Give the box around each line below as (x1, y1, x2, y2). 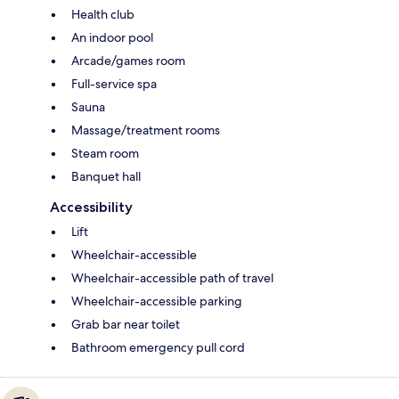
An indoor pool (71, 28, 153, 45)
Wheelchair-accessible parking (71, 292, 242, 309)
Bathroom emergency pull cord (71, 338, 245, 355)
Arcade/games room (71, 52, 185, 69)
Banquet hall (71, 167, 141, 184)
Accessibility (50, 198, 133, 216)
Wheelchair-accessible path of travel (71, 269, 273, 286)
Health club (71, 5, 134, 22)
